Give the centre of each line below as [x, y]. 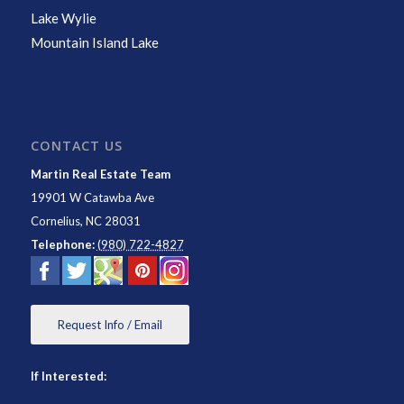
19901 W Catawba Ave [93, 197]
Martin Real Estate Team [100, 174]
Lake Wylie [63, 18]
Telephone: [62, 244]
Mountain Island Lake [94, 43]
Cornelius [55, 220]
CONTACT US [76, 145]
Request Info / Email [110, 324]
